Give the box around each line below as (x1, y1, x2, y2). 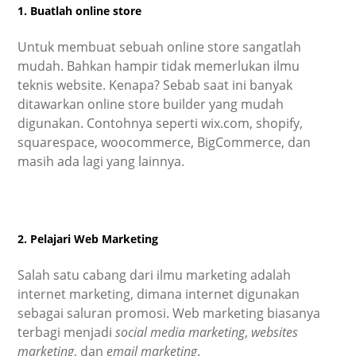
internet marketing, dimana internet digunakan (17, 284, 300, 303)
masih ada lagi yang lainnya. (17, 152, 185, 170)
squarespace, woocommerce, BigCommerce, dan (17, 133, 311, 151)
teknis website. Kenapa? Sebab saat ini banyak (17, 75, 293, 94)
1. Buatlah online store (17, 3, 142, 18)
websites (251, 323, 299, 341)
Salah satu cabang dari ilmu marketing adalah (17, 265, 292, 284)
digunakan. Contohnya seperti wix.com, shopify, (17, 114, 304, 132)
